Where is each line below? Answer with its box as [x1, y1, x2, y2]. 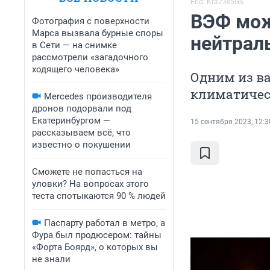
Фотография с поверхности [32, 16, 149, 27]
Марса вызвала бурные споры [32, 28, 163, 39]
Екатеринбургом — [32, 115, 110, 126]
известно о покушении [32, 139, 131, 150]
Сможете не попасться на [32, 166, 142, 177]
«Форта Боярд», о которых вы [32, 242, 158, 253]
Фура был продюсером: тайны [32, 230, 162, 240]
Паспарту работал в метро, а [44, 218, 165, 228]
